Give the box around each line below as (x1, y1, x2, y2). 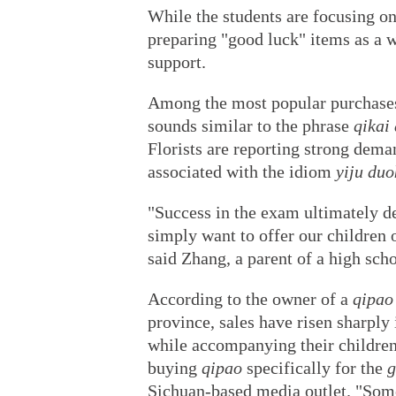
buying (148, 358, 197, 377)
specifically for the (242, 358, 387, 377)
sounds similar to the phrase (148, 116, 354, 135)
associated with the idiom (148, 162, 336, 181)
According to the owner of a (148, 289, 353, 308)
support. (148, 52, 206, 72)
